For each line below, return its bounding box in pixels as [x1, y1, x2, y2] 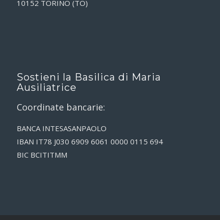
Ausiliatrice [16, 81, 77, 93]
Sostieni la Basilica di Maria [16, 71, 161, 83]
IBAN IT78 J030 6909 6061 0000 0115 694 [16, 137, 163, 147]
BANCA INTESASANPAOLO [16, 123, 107, 134]
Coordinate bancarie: [16, 101, 105, 113]
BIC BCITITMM [16, 150, 67, 160]
